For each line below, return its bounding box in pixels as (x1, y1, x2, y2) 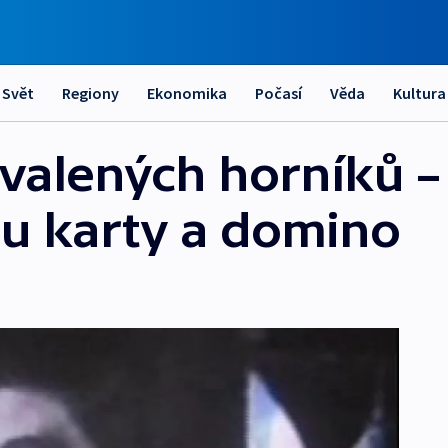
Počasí (255, 83, 302, 103)
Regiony (62, 83, 119, 103)
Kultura (393, 83, 446, 103)
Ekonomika (147, 83, 227, 103)
